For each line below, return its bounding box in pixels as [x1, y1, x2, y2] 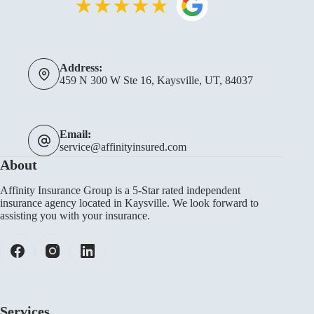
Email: [60, 128, 91, 140]
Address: [60, 61, 102, 74]
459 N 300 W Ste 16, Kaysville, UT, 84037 [60, 74, 253, 86]
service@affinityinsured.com [60, 140, 186, 153]
